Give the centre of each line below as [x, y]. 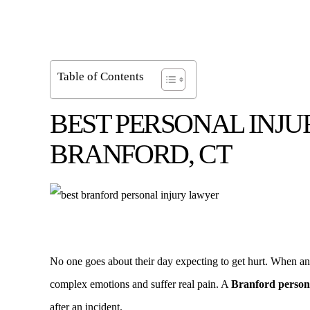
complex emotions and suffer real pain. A [140, 284]
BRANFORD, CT [140, 154]
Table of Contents [101, 77]
